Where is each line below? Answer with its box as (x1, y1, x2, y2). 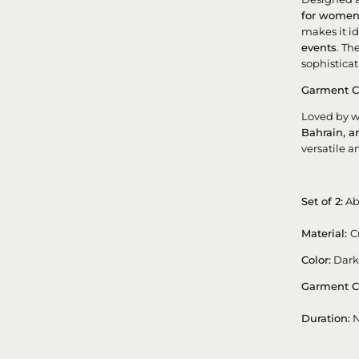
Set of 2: (301, 194, 344, 208)
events (301, 40, 337, 54)
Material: (301, 226, 351, 240)
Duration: (301, 311, 351, 325)
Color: (301, 252, 332, 266)
